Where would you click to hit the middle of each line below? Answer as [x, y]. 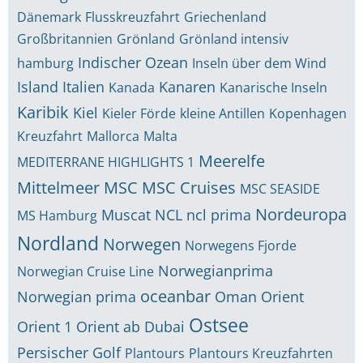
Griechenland [225, 17]
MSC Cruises [189, 188]
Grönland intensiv [234, 39]
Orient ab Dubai [130, 327]
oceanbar [175, 296]
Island [38, 87]
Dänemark [49, 17]
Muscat [126, 215]
